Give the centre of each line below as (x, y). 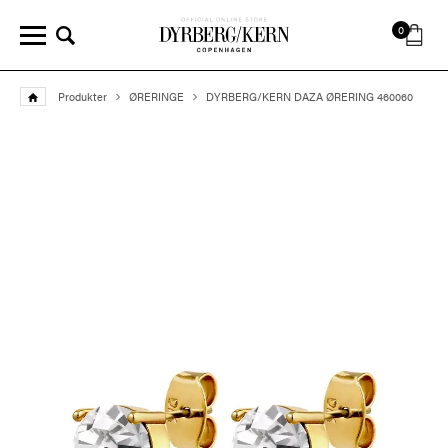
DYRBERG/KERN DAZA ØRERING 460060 (309, 96)
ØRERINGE (156, 96)
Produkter (82, 96)
